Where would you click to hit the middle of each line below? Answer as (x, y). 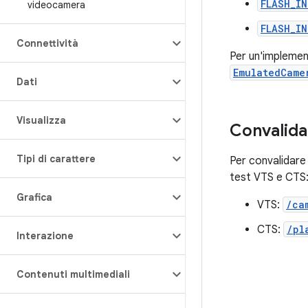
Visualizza (41, 120)
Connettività (47, 43)
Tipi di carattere (56, 159)
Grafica (34, 197)
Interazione (45, 236)
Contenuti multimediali (73, 274)
